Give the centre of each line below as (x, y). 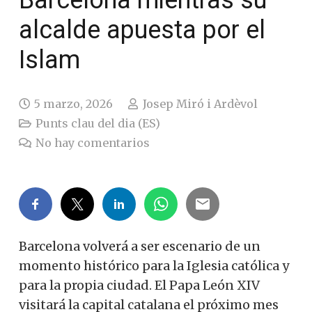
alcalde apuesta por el (142, 30)
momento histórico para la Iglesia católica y (154, 266)
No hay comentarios (93, 143)
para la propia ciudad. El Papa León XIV (139, 286)
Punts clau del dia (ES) (98, 124)
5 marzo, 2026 (74, 104)
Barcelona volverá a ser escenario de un (140, 247)
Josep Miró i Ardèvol (200, 104)
